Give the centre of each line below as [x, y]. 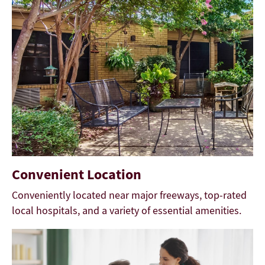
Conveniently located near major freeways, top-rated [129, 195]
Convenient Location [77, 174]
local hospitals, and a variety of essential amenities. [127, 210]
